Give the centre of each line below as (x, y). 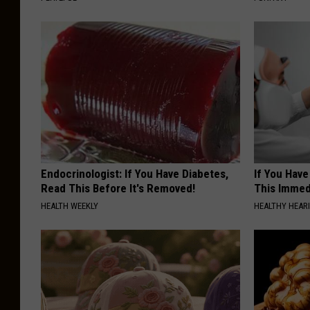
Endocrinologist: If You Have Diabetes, (135, 174)
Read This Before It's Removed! (118, 189)
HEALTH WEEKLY (70, 206)
